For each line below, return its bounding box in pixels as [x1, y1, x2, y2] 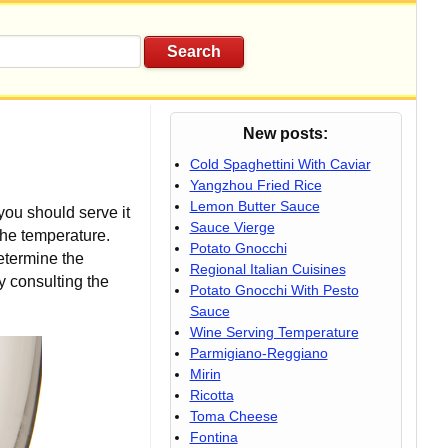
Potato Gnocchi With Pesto [189, 282, 359, 298]
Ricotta [189, 387, 234, 403]
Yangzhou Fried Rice [189, 177, 322, 193]
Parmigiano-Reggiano [189, 345, 328, 361]
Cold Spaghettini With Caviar [189, 156, 371, 172]
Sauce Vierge [189, 219, 275, 235]
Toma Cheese [189, 408, 278, 424]
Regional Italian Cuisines [189, 261, 346, 277]
